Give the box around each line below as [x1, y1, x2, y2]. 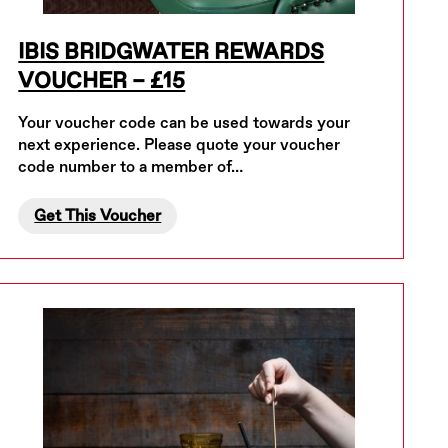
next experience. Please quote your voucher [18, 135, 341, 155]
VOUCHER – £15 [18, 67, 186, 95]
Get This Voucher [34, 206, 162, 226]
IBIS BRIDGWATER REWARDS [18, 38, 325, 66]
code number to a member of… [18, 157, 244, 177]
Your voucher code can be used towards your [18, 113, 351, 133]
